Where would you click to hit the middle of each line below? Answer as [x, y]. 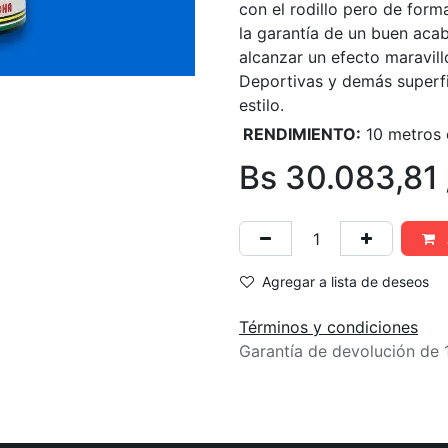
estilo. [261, 105]
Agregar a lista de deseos [345, 281]
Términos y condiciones [328, 327]
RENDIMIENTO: [300, 134]
